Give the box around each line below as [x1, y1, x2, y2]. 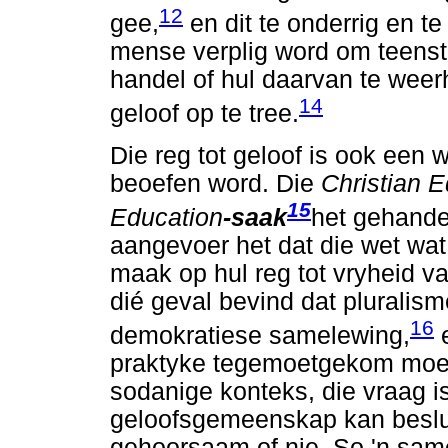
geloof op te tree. [110, 100, 299, 128]
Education [110, 203, 223, 231]
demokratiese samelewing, [110, 322, 410, 350]
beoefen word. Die [110, 169, 321, 197]
